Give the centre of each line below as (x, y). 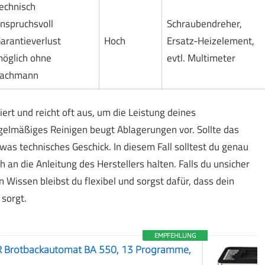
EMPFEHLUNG (175, 235)
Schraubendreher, (204, 23)
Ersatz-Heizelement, (210, 41)
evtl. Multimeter (201, 58)
